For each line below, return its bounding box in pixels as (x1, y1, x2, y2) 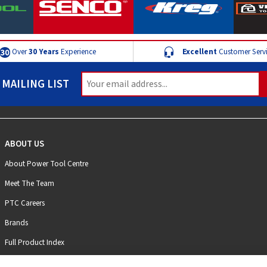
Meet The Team (5, 177, 55, 189)
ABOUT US (5, 137, 45, 150)
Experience (58, 45, 96, 57)
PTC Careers (5, 197, 45, 209)
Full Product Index (5, 236, 65, 248)
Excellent (182, 45, 217, 57)
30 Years (28, 45, 59, 57)
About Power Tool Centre (5, 157, 89, 169)
